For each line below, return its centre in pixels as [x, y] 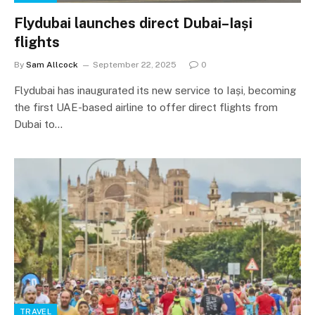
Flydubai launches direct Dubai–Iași [133, 23]
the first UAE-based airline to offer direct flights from [146, 107]
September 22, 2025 [135, 64]
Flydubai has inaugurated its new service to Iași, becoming [155, 90]
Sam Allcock [52, 64]
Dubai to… [38, 124]
